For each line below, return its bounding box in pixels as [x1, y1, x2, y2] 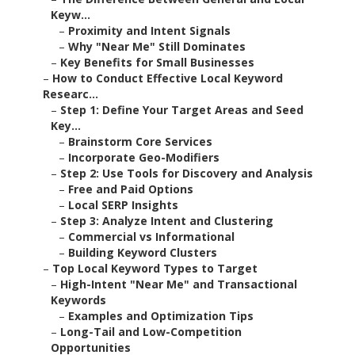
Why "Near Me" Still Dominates [68, 39, 246, 55]
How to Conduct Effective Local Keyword [52, 71, 283, 86]
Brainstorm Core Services [68, 134, 212, 150]
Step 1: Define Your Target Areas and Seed [60, 102, 303, 118]
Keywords [51, 292, 106, 308]
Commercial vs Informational [68, 229, 235, 245]
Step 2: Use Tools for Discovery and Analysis [60, 166, 313, 181]
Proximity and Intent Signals [68, 23, 231, 39]
